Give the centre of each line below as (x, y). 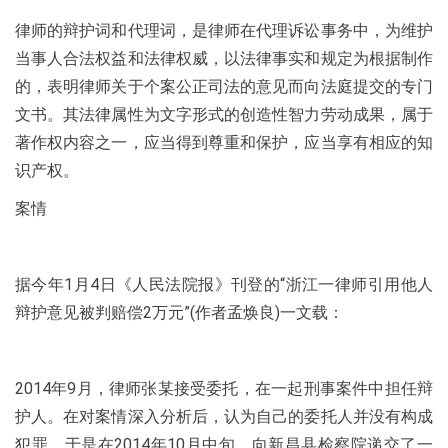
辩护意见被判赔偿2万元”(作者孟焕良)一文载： (179, 312)
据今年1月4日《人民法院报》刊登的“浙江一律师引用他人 (224, 284)
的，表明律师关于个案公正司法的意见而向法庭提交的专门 (224, 86)
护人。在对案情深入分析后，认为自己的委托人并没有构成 (224, 416)
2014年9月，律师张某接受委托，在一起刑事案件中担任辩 (224, 388)
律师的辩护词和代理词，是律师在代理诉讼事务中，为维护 (224, 30)
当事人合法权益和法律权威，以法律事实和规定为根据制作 (224, 58)
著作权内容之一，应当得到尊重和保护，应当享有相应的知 (224, 142)
